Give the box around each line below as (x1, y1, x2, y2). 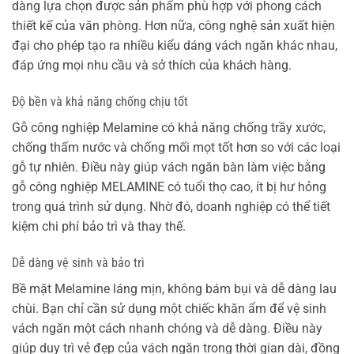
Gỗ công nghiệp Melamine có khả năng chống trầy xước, (12, 120, 326, 136)
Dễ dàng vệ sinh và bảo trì (12, 255, 145, 271)
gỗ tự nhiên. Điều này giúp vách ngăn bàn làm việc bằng (12, 160, 326, 175)
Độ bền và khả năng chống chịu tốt (12, 94, 188, 110)
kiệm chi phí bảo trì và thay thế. (12, 219, 186, 235)
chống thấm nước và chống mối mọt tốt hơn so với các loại (12, 140, 341, 156)
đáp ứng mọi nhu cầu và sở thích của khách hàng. (12, 58, 292, 73)
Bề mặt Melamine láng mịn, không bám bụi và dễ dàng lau (12, 281, 337, 297)
